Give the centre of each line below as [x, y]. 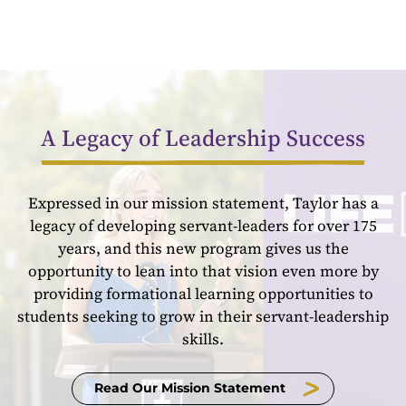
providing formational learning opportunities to [203, 294]
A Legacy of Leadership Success [203, 138]
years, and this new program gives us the [203, 249]
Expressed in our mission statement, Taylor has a [203, 203]
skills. [203, 339]
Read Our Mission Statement [190, 388]
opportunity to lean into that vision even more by [203, 271]
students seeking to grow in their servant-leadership [203, 317]
